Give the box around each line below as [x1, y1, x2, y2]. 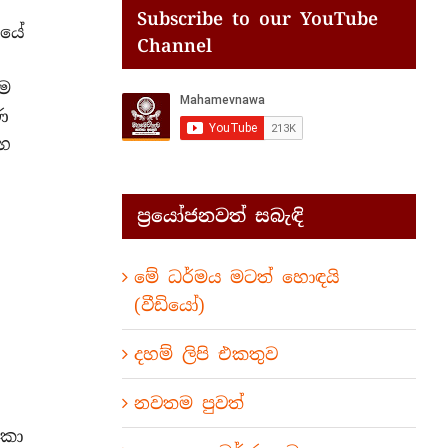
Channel [136, 33, 212, 58]
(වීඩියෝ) [133, 293, 205, 316]
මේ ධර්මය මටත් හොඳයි [133, 265, 339, 288]
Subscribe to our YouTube [136, 6, 378, 31]
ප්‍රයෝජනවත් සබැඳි [136, 203, 303, 228]
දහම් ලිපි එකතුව [133, 342, 278, 365]
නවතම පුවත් [133, 391, 244, 414]
